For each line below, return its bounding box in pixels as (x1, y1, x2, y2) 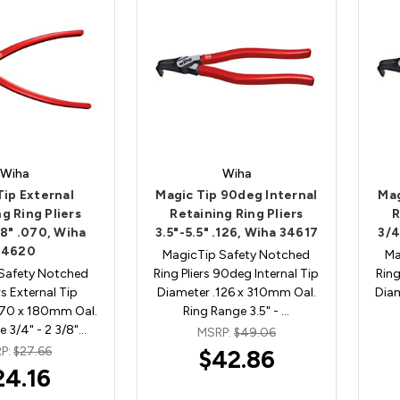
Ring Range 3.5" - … (183, 303, 290, 319)
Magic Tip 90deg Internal (155, 187, 318, 203)
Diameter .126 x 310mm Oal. (156, 284, 316, 300)
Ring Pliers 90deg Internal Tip (154, 265, 320, 281)
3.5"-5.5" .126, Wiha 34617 (154, 224, 319, 240)
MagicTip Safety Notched (162, 246, 311, 262)
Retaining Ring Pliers (170, 205, 304, 221)
